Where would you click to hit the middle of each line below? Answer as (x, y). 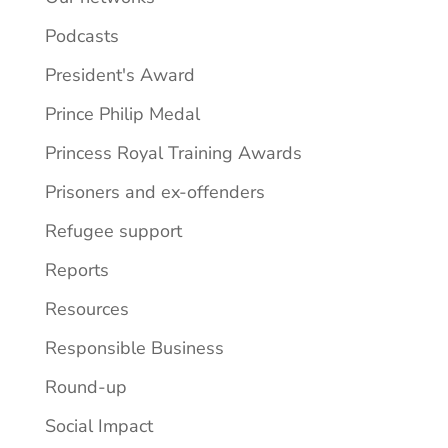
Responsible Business (134, 347)
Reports (76, 269)
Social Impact (98, 425)
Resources (86, 308)
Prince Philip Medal (122, 113)
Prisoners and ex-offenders (154, 191)
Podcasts (81, 35)
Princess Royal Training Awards (173, 152)
